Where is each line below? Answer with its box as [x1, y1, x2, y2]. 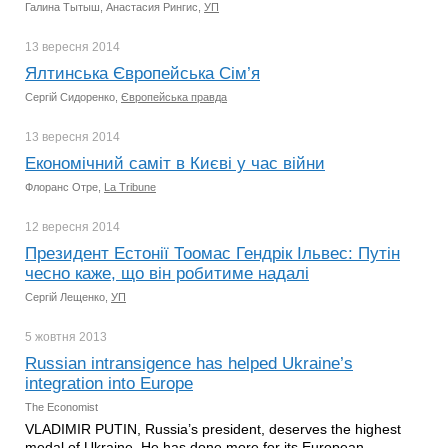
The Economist [25, 401, 98, 413]
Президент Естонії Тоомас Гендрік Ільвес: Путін [25, 244, 400, 263]
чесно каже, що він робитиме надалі [25, 264, 309, 283]
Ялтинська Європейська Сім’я [25, 64, 260, 83]
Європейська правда [121, 91, 227, 103]
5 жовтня [25, 330, 79, 344]
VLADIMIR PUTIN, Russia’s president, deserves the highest [25, 421, 401, 437]
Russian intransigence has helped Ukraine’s [25, 354, 353, 373]
